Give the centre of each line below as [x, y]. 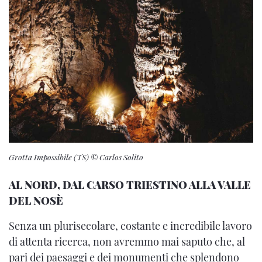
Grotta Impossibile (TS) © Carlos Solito [76, 156]
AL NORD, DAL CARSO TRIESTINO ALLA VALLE [130, 185]
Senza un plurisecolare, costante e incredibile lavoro [130, 226]
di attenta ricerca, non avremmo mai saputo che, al [127, 242]
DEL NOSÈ [36, 201]
